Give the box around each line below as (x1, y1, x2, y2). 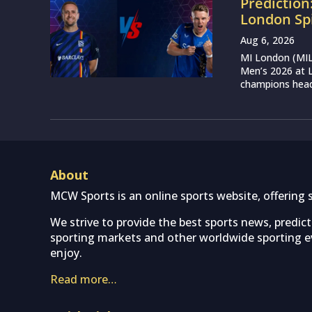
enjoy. (50, 244, 82, 260)
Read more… (50, 271, 117, 287)
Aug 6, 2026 (240, 33, 295, 47)
